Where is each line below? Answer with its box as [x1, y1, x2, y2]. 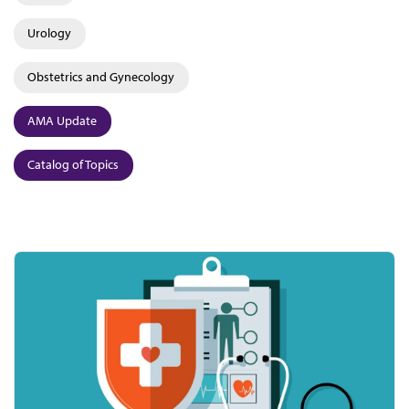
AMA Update [27, 111, 97, 129]
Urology [27, 24, 71, 41]
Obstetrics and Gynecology [27, 68, 174, 85]
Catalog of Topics [27, 155, 119, 173]
